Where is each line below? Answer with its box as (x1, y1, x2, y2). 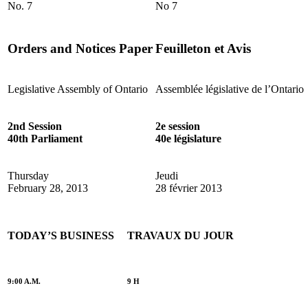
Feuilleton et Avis (155, 41, 251, 56)
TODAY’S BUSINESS (8, 229, 114, 241)
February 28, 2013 (8, 181, 88, 194)
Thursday (8, 169, 49, 181)
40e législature (155, 132, 221, 144)
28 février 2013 (155, 181, 222, 194)
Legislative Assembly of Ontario (8, 82, 148, 95)
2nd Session (8, 120, 62, 132)
